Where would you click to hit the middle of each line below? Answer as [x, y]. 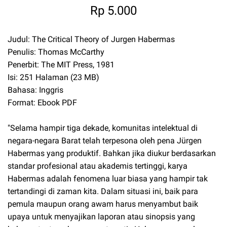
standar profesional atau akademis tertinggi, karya [98, 166]
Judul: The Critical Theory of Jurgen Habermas [91, 40]
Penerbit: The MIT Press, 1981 [61, 65]
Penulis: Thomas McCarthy [56, 52]
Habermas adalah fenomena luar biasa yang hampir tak [108, 179]
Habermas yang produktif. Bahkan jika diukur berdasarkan [112, 154]
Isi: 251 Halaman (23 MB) [53, 78]
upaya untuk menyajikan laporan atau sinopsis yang [101, 217]
